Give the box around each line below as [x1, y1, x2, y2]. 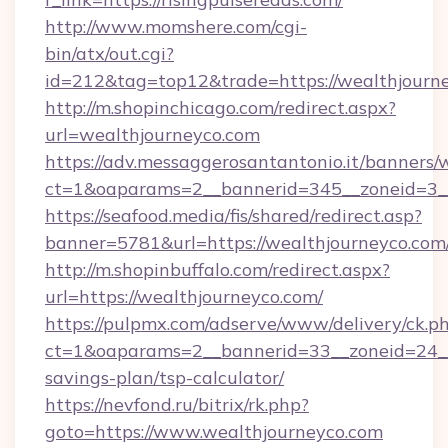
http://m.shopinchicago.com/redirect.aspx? [45, 96, 396, 119]
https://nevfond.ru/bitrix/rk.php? [45, 393, 309, 416]
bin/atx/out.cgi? [45, 42, 174, 65]
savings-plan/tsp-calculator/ [45, 366, 284, 389]
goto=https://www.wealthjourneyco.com [45, 420, 383, 443]
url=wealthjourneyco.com [45, 123, 260, 146]
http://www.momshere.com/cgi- [45, 15, 307, 38]
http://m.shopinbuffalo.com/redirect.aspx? [45, 258, 390, 281]
